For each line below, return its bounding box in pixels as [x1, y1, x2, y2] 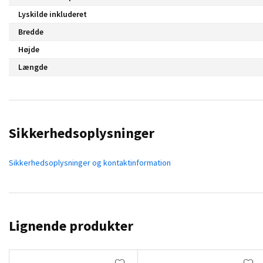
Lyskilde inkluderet [18, 8, 87, 19]
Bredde [18, 26, 43, 37]
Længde [18, 61, 48, 72]
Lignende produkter [9, 216, 133, 235]
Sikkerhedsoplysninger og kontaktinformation [9, 157, 171, 168]
